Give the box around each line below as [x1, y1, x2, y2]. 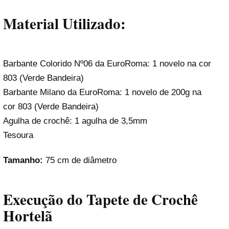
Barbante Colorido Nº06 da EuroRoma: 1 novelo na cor [3, 58, 211, 68]
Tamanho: [3, 155, 45, 165]
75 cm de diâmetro [45, 155, 117, 165]
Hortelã [3, 205, 53, 227]
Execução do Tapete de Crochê [3, 189, 198, 211]
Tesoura [3, 130, 33, 140]
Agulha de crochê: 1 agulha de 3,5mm [3, 116, 147, 126]
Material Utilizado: [3, 13, 126, 35]
